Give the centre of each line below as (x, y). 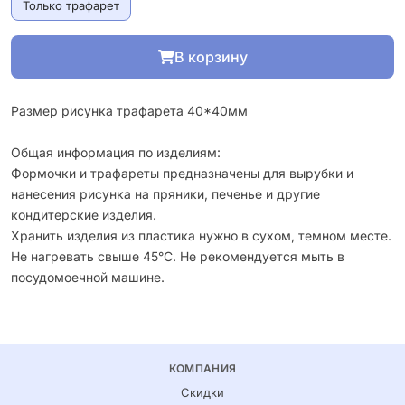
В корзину (211, 57)
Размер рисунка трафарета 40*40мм (129, 111)
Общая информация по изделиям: (116, 152)
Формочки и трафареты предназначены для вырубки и (182, 173)
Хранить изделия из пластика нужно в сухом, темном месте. (201, 235)
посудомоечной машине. (88, 277)
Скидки (202, 392)
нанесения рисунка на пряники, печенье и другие (165, 194)
